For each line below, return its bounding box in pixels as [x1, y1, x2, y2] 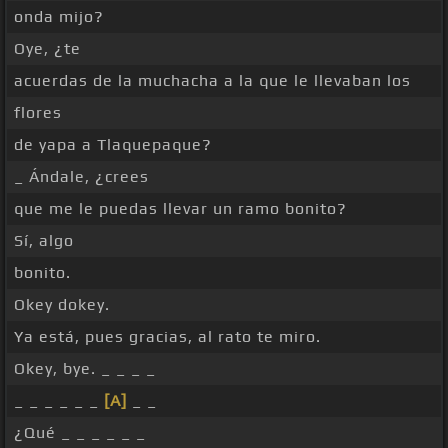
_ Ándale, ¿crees [14, 167, 149, 187]
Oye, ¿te [14, 39, 81, 59]
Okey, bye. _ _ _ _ [14, 359, 156, 379]
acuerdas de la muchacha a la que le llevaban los [14, 71, 411, 91]
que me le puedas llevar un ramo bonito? [14, 199, 347, 219]
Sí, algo [14, 231, 74, 251]
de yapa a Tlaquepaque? [14, 135, 212, 155]
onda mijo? [14, 7, 104, 27]
